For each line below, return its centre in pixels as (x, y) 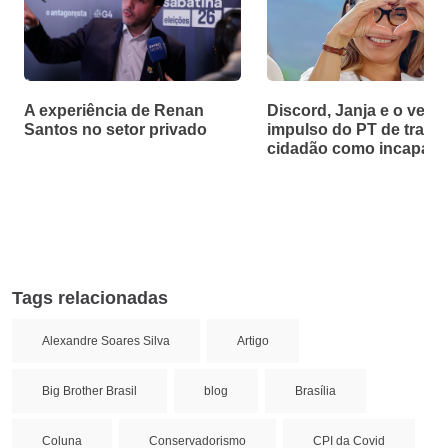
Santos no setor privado (115, 129)
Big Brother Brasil (89, 391)
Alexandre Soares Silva (106, 341)
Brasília (315, 391)
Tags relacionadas (90, 298)
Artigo (253, 341)
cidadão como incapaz (352, 148)
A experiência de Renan (114, 110)
